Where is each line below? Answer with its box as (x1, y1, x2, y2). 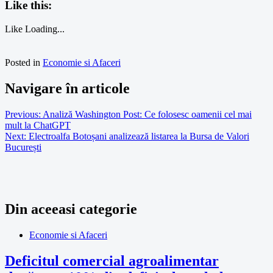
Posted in (5, 57, 43, 68)
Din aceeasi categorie (5, 201, 137, 218)
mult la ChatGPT (5, 119, 71, 130)
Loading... (25, 23, 65, 34)
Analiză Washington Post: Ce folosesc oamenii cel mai (43, 108, 252, 119)
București (5, 141, 41, 152)
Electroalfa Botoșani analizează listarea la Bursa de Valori (29, 130, 249, 141)
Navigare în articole (5, 80, 130, 96)
